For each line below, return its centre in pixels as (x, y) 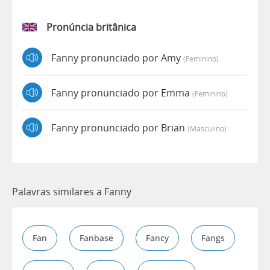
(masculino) (207, 128)
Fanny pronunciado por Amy (117, 58)
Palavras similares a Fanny (72, 192)
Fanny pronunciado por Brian (119, 127)
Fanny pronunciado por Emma (122, 93)
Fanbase (96, 238)
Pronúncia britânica (91, 27)
